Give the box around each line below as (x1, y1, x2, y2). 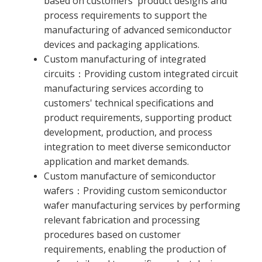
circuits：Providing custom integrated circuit (44, 67, 238, 81)
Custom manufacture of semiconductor (44, 170, 216, 183)
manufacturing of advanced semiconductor (44, 23, 232, 37)
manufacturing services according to (44, 82, 204, 95)
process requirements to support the (44, 9, 207, 22)
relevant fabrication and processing (44, 213, 200, 227)
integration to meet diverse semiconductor (44, 140, 231, 154)
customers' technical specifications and (44, 96, 213, 110)
